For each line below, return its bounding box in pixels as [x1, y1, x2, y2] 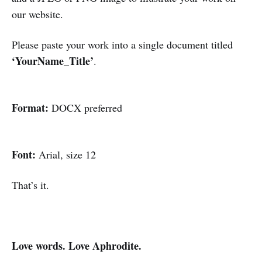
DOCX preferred [49, 100, 122, 115]
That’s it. [12, 177, 49, 192]
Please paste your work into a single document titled [12, 37, 233, 51]
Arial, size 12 [36, 147, 96, 161]
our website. [12, 6, 63, 21]
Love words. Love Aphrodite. [12, 237, 142, 253]
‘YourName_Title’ [12, 53, 94, 68]
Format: [12, 99, 49, 115]
